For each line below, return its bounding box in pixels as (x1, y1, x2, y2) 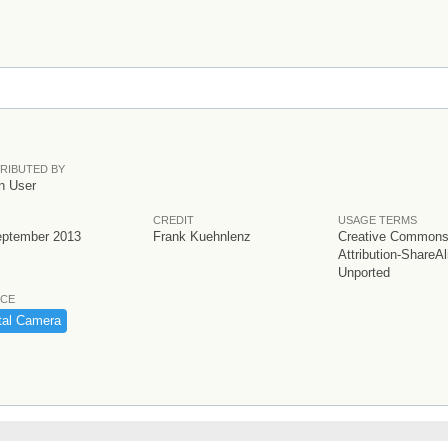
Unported (338, 264, 390, 280)
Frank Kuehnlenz (153, 228, 251, 244)
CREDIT (153, 213, 194, 226)
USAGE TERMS (338, 213, 417, 226)
